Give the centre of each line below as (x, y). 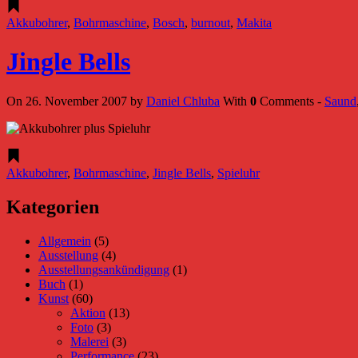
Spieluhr (239, 173)
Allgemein (65, 241)
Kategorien (53, 207)
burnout (211, 22)
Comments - (290, 101)
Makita (254, 22)
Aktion (88, 312)
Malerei (89, 341)
